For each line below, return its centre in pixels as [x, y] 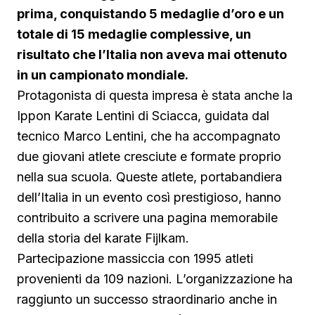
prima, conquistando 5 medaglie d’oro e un [150, 14]
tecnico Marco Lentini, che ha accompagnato [149, 136]
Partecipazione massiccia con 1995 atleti [135, 259]
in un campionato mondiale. [103, 75]
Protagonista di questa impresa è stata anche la [155, 96]
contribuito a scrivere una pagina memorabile [147, 218]
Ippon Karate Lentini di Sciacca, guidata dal [143, 116]
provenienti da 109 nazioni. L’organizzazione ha [155, 279]
